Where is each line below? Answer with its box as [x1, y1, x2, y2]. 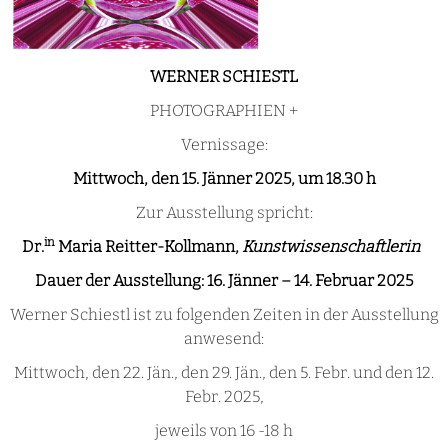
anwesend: [184, 329, 264, 349]
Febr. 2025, [184, 387, 264, 407]
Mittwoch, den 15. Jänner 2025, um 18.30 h [72, 169, 376, 189]
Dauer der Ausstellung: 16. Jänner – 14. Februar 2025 [35, 271, 413, 291]
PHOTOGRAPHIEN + [150, 101, 298, 121]
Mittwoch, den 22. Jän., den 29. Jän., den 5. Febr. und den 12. [14, 363, 434, 383]
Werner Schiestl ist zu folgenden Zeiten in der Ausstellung [9, 305, 439, 325]
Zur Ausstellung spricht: [135, 203, 313, 223]
